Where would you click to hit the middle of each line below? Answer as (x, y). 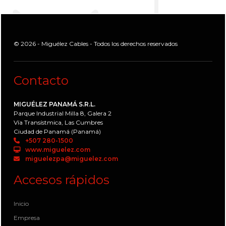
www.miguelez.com (57, 150)
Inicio (21, 204)
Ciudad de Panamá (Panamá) (57, 131)
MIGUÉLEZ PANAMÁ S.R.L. (54, 104)
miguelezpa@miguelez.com (71, 159)
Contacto (41, 80)
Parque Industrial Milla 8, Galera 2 (63, 113)
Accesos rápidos (62, 180)
